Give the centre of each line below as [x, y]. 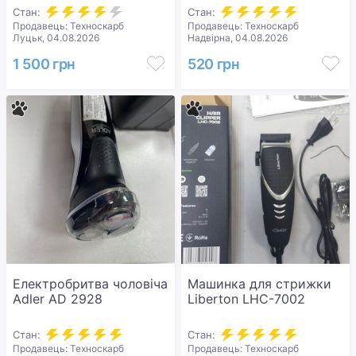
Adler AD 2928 [58, 299]
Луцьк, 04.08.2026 [56, 38]
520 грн [214, 64]
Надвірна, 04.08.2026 [238, 38]
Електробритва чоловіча [90, 284]
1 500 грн [44, 64]
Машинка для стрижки [259, 284]
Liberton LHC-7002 [246, 299]
